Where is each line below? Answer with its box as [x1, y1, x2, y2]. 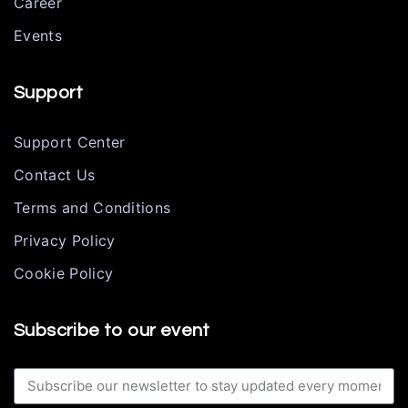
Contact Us [14, 165, 96, 184]
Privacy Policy [14, 230, 116, 250]
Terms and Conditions [14, 198, 171, 217]
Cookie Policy [14, 263, 114, 282]
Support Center [14, 132, 126, 151]
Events [14, 25, 62, 45]
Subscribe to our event [14, 321, 210, 340]
